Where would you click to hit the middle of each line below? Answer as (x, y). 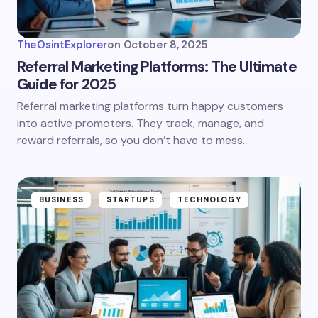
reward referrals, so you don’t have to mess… (133, 140)
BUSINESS (61, 199)
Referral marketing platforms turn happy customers (150, 106)
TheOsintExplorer (62, 45)
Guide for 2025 (67, 84)
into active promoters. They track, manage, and (141, 123)
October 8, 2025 (166, 45)
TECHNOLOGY (209, 199)
